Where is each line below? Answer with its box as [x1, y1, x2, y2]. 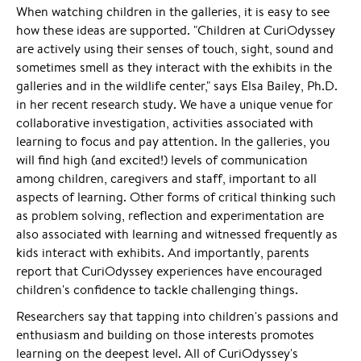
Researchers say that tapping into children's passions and [16, 308, 338, 325]
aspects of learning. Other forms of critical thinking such [16, 189, 336, 205]
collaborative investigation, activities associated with [16, 114, 313, 131]
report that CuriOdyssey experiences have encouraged [16, 263, 322, 280]
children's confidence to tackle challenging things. [16, 281, 298, 298]
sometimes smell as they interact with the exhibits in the [16, 59, 332, 76]
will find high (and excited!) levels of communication [16, 151, 308, 168]
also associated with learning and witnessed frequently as [16, 226, 338, 243]
